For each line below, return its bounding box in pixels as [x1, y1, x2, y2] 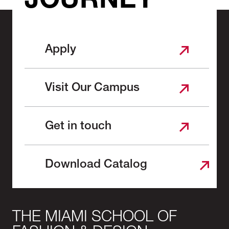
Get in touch [45, 121, 111, 133]
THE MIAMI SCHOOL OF [12, 211, 177, 226]
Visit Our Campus [45, 83, 140, 95]
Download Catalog [45, 159, 147, 171]
